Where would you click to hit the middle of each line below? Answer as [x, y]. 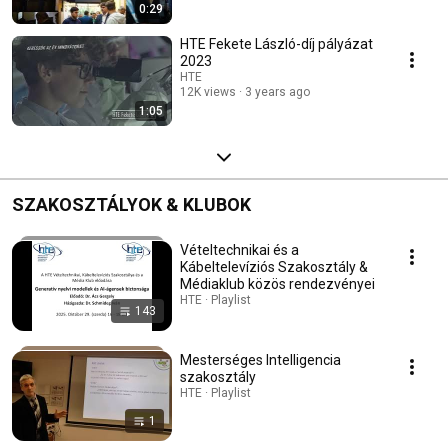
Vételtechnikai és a [239, 250]
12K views [208, 92]
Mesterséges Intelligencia [260, 360]
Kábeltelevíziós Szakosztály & [274, 267]
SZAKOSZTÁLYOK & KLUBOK [131, 205]
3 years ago [277, 92]
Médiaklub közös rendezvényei [277, 284]
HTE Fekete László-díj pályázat [276, 44]
